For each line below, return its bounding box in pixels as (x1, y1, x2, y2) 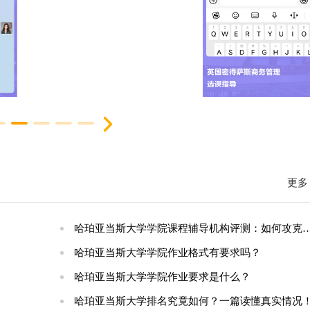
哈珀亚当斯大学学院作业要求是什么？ (73, 271, 250, 282)
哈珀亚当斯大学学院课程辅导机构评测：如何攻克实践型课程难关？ (73, 223, 302, 234)
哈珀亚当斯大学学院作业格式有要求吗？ (73, 247, 261, 258)
